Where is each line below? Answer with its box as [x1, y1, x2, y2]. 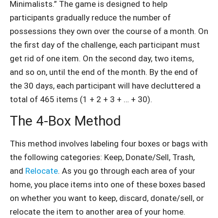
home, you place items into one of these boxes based [10, 180, 205, 190]
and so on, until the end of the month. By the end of [10, 67, 198, 77]
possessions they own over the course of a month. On [10, 26, 208, 36]
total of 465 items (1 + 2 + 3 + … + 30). [10, 94, 152, 105]
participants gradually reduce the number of [10, 13, 171, 23]
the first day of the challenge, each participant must [10, 40, 200, 50]
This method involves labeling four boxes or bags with [10, 139, 208, 149]
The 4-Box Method [10, 113, 121, 129]
